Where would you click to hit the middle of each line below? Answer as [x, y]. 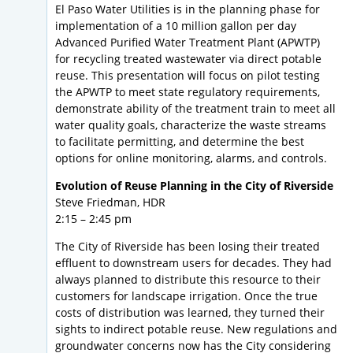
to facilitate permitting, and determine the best [180, 142]
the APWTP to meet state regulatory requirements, [188, 92]
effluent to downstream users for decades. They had [193, 263]
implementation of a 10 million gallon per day [176, 26]
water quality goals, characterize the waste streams [191, 125]
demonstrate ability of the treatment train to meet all [195, 109]
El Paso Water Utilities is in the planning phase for [188, 9]
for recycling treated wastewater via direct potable [188, 59]
